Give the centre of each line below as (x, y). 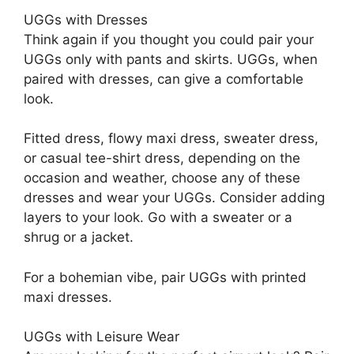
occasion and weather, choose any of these (162, 178)
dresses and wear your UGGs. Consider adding (174, 198)
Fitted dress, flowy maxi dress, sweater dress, (171, 138)
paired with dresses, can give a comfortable (164, 79)
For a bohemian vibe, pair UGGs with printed (165, 277)
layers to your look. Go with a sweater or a (158, 217)
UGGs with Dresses (86, 19)
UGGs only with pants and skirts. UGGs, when (171, 59)
